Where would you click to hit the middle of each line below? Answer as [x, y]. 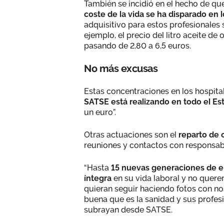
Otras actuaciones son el [131, 134]
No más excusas [121, 68]
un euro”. [100, 112]
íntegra [98, 178]
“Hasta [97, 167]
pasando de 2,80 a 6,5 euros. [137, 45]
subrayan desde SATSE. [128, 209]
